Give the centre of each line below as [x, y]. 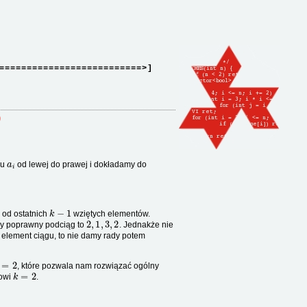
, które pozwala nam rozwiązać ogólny [88, 266]
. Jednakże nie [146, 225]
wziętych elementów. [111, 214]
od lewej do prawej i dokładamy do [81, 164]
